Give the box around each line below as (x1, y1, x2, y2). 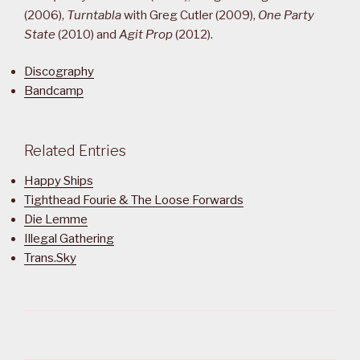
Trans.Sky (24, 251, 76, 266)
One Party (258, 7, 314, 22)
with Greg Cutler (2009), (121, 7, 258, 22)
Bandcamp (24, 84, 84, 99)
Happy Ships (24, 174, 93, 189)
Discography (24, 64, 94, 80)
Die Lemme (24, 212, 88, 227)
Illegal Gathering (24, 231, 114, 247)
